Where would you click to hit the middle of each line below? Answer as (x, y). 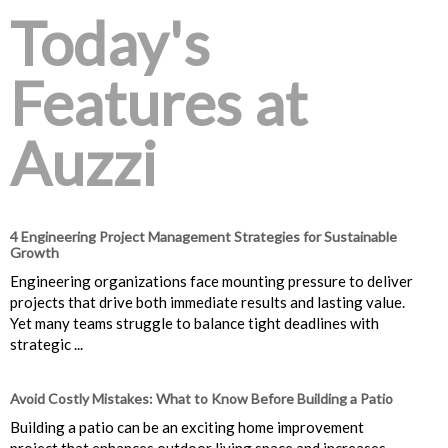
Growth (34, 252)
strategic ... (46, 343)
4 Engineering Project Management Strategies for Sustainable (203, 236)
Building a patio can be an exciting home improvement (187, 426)
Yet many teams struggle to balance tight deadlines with (194, 322)
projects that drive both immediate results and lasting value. (207, 301)
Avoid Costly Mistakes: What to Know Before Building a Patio (201, 398)
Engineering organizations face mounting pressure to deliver (211, 280)
